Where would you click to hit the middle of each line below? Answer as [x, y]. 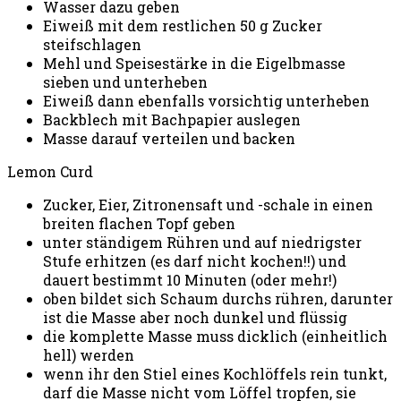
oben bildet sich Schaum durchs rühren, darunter [218, 299]
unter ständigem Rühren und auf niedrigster [202, 243]
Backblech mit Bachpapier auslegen [172, 120]
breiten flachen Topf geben [139, 224]
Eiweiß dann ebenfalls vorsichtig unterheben [206, 101]
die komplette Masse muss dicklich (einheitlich [215, 337]
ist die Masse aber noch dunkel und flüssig [195, 318]
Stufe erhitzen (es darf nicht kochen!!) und [195, 261]
